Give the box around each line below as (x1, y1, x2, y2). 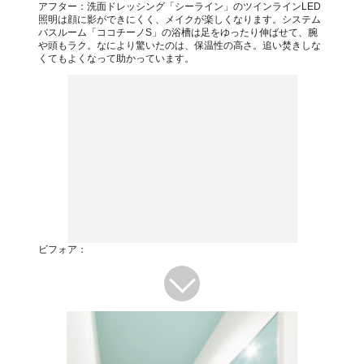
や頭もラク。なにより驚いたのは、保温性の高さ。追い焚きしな (37, 40, 321, 52)
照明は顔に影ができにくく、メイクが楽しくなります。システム (37, 14, 321, 26)
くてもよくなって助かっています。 (37, 53, 194, 65)
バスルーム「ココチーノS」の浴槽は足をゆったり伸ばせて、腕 (37, 27, 318, 39)
